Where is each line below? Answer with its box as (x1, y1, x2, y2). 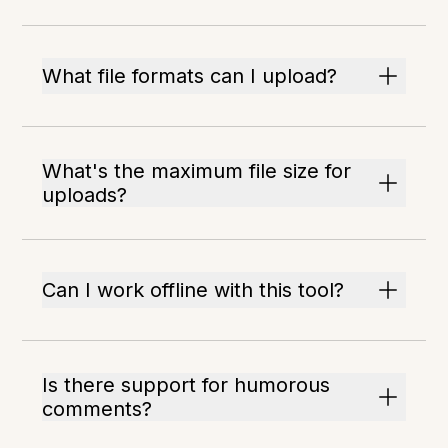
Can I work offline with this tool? (42, 278, 345, 303)
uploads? (42, 183, 128, 208)
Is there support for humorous (42, 373, 331, 398)
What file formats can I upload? (42, 64, 338, 89)
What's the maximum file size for (42, 159, 352, 184)
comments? (42, 397, 153, 422)
